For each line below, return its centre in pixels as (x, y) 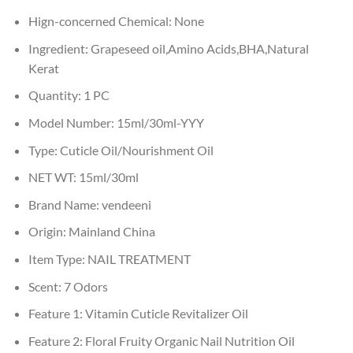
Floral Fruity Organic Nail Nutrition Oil (190, 340)
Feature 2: (56, 340)
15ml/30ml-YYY (160, 122)
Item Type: (58, 258)
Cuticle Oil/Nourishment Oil (136, 150)
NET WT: (53, 177)
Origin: (48, 232)
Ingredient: (59, 48)
